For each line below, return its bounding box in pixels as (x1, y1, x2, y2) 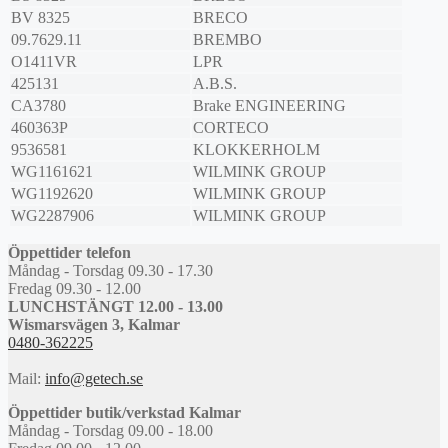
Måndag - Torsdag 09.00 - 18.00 (8, 422, 213, 440)
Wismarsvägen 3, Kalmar (8, 316, 180, 334)
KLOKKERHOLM (193, 141, 320, 159)
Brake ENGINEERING (193, 97, 346, 115)
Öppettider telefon (8, 244, 131, 262)
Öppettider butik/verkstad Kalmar (8, 404, 241, 422)
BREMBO (193, 31, 262, 49)
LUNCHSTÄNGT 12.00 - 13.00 (8, 298, 223, 316)
